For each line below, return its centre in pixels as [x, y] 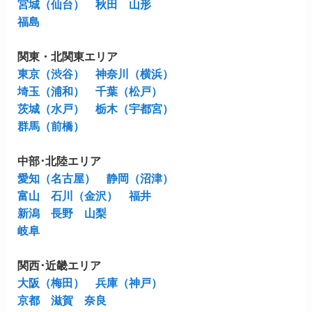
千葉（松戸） [128, 92]
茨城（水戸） [50, 109]
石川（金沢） [84, 196]
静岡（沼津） [140, 179]
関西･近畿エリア [59, 266]
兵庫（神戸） [128, 283]
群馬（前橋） [50, 126]
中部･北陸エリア [59, 161]
